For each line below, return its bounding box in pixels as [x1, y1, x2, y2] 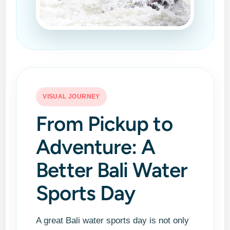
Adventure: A [36, 134, 156, 159]
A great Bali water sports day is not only [36, 215, 189, 225]
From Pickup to [36, 111, 172, 136]
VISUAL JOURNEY [43, 92, 100, 100]
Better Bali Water [36, 157, 187, 182]
